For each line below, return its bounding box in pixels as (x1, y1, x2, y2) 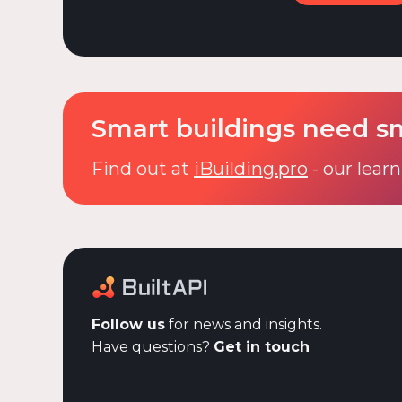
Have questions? (92, 337, 214, 355)
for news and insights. (165, 315, 322, 333)
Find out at (92, 158, 194, 179)
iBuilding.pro (194, 158, 308, 179)
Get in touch (214, 337, 310, 355)
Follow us (92, 315, 165, 333)
